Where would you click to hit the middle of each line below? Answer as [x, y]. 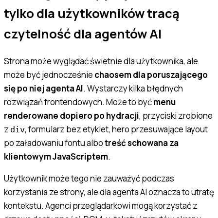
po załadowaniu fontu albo [54, 143]
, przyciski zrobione [176, 115]
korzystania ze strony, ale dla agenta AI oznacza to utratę [109, 192]
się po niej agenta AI [44, 88]
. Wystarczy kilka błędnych [133, 88]
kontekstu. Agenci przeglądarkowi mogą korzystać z [101, 205]
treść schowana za [142, 143]
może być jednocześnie [49, 74]
